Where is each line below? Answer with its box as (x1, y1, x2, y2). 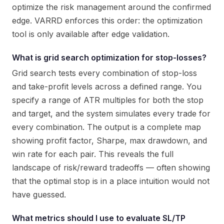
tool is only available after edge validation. (12, 29, 169, 39)
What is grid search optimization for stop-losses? (12, 52, 206, 62)
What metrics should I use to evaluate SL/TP (12, 213, 185, 223)
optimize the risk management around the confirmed (12, 2, 211, 12)
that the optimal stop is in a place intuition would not (12, 176, 209, 186)
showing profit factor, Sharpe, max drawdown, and (12, 135, 207, 145)
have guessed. (12, 189, 66, 199)
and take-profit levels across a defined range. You (12, 81, 201, 91)
